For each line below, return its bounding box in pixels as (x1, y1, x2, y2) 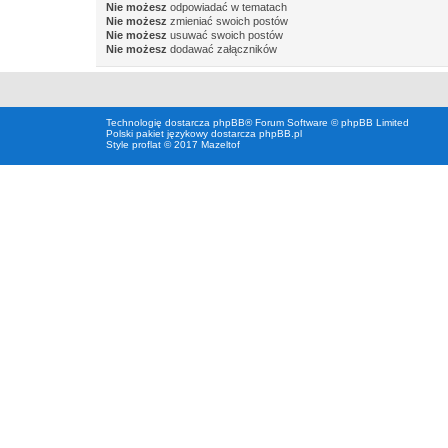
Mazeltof (201, 139, 240, 150)
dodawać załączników (167, 43, 277, 55)
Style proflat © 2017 (106, 139, 201, 150)
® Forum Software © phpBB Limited (245, 117, 409, 128)
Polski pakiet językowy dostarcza (106, 128, 259, 139)
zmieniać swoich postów (167, 15, 288, 27)
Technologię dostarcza (106, 117, 213, 128)
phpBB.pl (259, 128, 302, 139)
